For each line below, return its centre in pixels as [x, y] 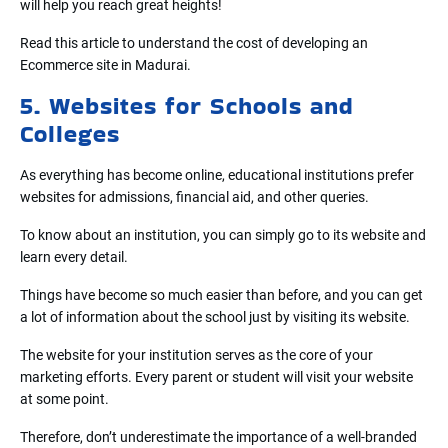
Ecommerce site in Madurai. [105, 64]
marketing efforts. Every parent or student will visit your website [216, 376]
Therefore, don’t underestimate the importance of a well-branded [218, 436]
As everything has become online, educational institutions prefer [217, 174]
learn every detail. [74, 256]
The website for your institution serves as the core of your [196, 354]
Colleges [70, 133]
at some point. [64, 398]
